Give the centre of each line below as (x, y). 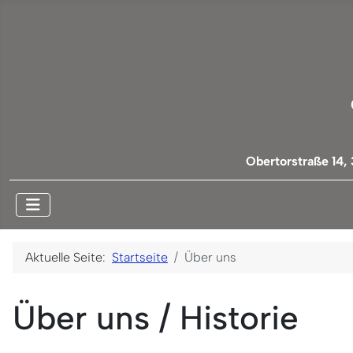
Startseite (140, 257)
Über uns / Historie (156, 318)
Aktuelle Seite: (69, 257)
